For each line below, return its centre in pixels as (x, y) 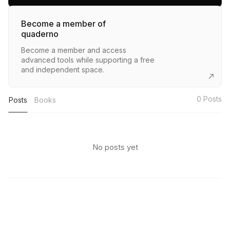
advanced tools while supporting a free (88, 60)
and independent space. (63, 70)
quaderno (40, 34)
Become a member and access (74, 50)
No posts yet (115, 147)
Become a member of (63, 24)
